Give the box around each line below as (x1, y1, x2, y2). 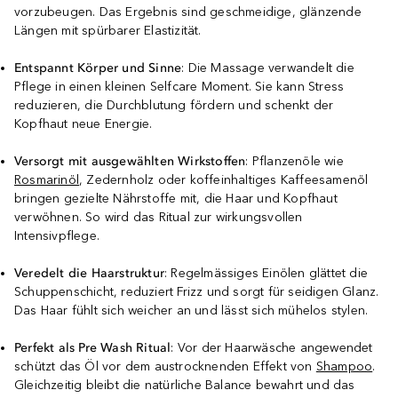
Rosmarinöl (14, 172, 79, 187)
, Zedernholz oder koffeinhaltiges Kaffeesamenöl (79, 172, 369, 187)
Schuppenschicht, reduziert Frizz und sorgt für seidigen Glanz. (14, 284, 379, 299)
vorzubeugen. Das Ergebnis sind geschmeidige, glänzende (14, 4, 362, 20)
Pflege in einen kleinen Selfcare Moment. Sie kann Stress (14, 79, 345, 94)
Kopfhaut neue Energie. (14, 116, 153, 131)
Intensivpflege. (14, 228, 99, 243)
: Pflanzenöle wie (245, 154, 344, 169)
